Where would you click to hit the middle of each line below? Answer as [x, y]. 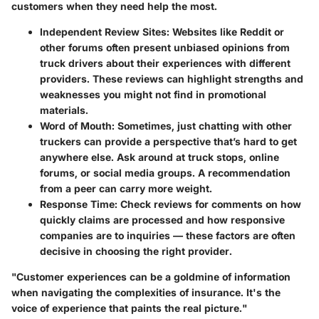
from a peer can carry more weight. [126, 189]
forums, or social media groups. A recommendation [165, 173]
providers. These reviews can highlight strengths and [172, 79]
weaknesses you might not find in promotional [153, 95]
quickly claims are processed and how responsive [162, 220]
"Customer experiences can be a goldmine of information [151, 277]
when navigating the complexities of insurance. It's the [146, 293]
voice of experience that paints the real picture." [129, 308]
